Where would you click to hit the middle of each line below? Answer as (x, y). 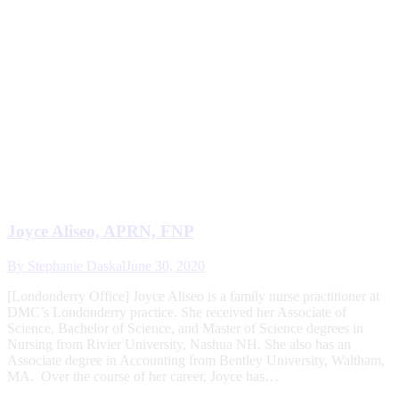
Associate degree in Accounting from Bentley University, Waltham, (196, 360)
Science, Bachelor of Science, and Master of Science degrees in (185, 328)
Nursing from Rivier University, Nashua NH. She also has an (179, 344)
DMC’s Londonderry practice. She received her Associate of (177, 312)
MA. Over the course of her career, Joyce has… (143, 376)
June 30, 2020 (165, 265)
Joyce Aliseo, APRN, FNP (101, 232)
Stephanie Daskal (77, 265)
